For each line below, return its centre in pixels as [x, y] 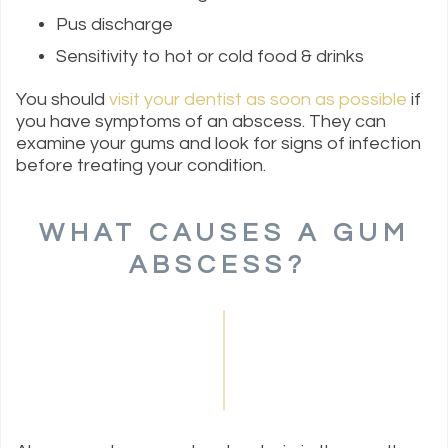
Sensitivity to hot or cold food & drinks [210, 57]
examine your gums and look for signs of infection [218, 144]
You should [62, 100]
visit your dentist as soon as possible [258, 100]
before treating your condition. [143, 166]
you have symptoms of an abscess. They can [201, 122]
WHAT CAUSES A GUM [224, 233]
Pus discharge [114, 25]
